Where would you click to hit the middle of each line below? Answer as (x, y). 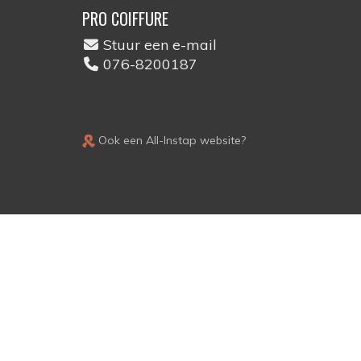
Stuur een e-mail (160, 45)
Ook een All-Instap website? (170, 140)
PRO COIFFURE (125, 19)
